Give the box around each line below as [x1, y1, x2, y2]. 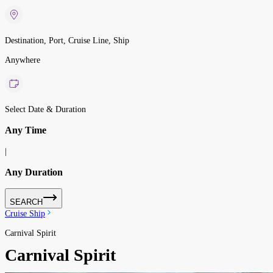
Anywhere [5, 55, 40, 65]
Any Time [5, 124, 46, 136]
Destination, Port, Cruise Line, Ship [5, 36, 129, 45]
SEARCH [10, 197, 43, 207]
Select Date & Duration [5, 105, 86, 114]
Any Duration [5, 166, 63, 179]
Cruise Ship [5, 208, 45, 218]
